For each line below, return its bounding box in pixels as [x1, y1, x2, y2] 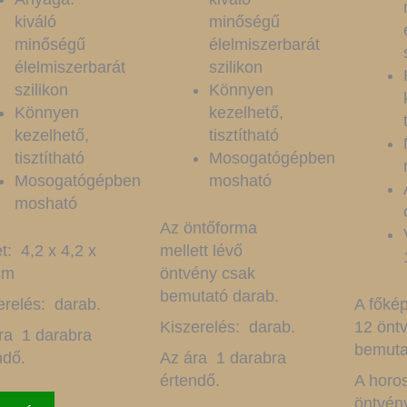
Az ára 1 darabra [159, 349, 286, 368]
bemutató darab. [159, 287, 279, 306]
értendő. [159, 372, 220, 391]
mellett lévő [159, 242, 243, 261]
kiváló [14, 13, 56, 32]
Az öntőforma [159, 219, 257, 238]
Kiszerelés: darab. [159, 318, 295, 337]
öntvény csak [159, 264, 255, 283]
